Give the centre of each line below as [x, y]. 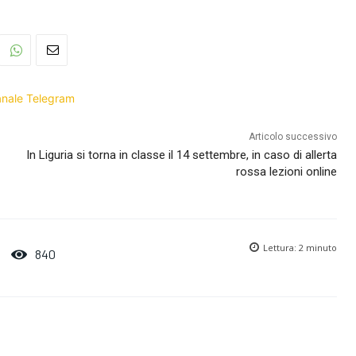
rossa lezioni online [286, 172]
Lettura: [281, 248]
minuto [320, 248]
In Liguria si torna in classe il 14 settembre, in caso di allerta [181, 155]
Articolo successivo [292, 137]
